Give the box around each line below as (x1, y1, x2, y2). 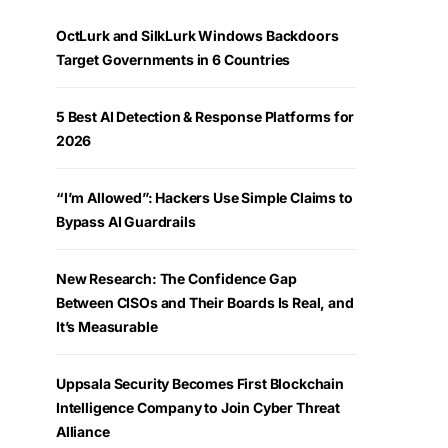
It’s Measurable (56, 318, 158, 335)
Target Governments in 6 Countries (56, 51, 291, 68)
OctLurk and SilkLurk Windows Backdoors (56, 27, 339, 44)
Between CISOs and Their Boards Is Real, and (56, 294, 354, 311)
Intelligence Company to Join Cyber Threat (56, 399, 340, 416)
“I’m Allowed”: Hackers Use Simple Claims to (56, 189, 353, 206)
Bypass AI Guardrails (56, 213, 196, 230)
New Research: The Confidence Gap (56, 270, 297, 287)
